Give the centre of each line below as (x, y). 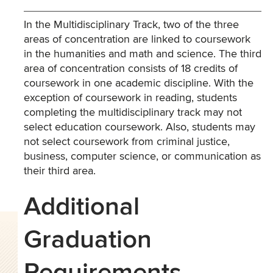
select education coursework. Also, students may (140, 127)
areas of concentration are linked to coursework (137, 40)
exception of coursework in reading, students (130, 98)
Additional (82, 207)
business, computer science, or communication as (142, 157)
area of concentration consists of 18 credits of (131, 69)
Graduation (88, 240)
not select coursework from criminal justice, (127, 142)
